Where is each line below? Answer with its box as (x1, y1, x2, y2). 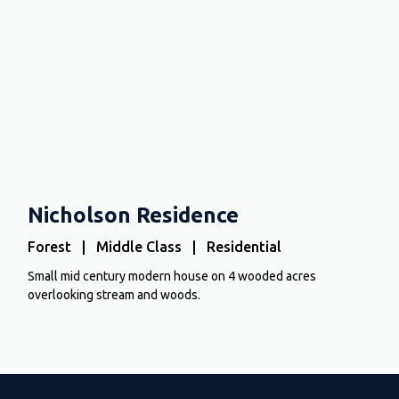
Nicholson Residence (28, 202, 240, 227)
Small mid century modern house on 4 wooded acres (28, 268, 317, 283)
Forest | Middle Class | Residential (28, 238, 282, 255)
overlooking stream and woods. (28, 287, 201, 302)
